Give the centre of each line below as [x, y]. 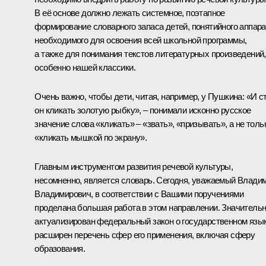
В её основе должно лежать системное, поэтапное [130, 12]
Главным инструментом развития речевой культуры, [134, 166]
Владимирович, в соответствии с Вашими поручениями [139, 194]
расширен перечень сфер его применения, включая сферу [145, 235]
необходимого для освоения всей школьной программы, [141, 40]
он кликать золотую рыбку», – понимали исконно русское [143, 110]
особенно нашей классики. [85, 67]
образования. [60, 248]
